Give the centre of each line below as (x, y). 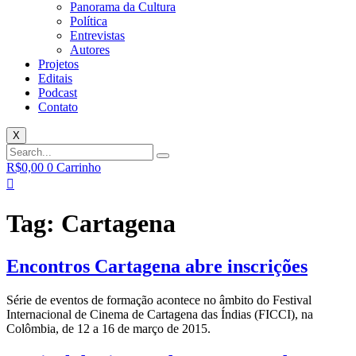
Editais (55, 78)
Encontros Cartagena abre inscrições (157, 266)
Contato (58, 107)
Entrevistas (97, 35)
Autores (90, 50)
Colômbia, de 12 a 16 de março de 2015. (108, 328)
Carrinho (79, 167)
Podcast (58, 93)
